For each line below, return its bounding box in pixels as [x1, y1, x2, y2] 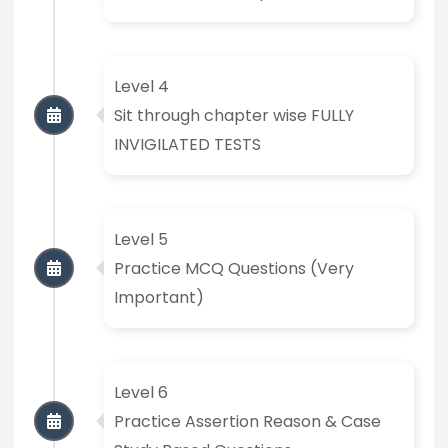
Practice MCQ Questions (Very [113, 256, 354, 280]
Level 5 [113, 227, 168, 251]
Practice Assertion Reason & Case [113, 409, 381, 433]
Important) [113, 285, 204, 309]
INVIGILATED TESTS [113, 132, 261, 156]
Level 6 [113, 380, 168, 404]
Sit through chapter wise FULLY [113, 103, 354, 127]
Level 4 [113, 74, 169, 98]
